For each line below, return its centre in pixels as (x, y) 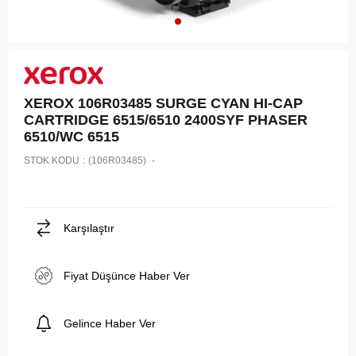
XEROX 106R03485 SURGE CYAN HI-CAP (163, 103)
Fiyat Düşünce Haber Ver (127, 275)
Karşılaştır (89, 228)
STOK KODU (52, 160)
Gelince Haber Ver (110, 323)
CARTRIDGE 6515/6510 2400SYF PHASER (166, 120)
